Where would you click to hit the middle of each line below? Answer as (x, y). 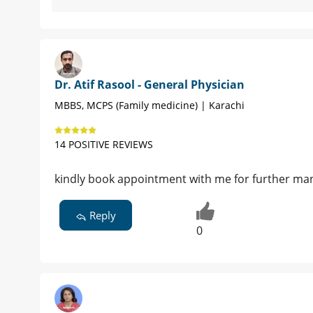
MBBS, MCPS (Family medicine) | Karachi (150, 105)
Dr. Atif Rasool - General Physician (150, 85)
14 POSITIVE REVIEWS (104, 145)
